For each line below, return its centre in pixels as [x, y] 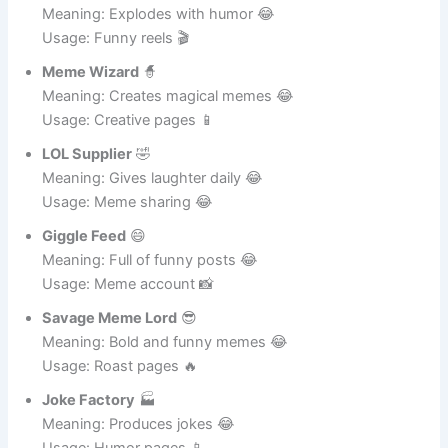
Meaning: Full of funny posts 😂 [150, 282]
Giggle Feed [84, 258]
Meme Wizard [91, 94]
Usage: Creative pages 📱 [129, 142]
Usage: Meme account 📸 [128, 306]
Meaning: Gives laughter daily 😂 [153, 200]
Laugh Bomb [86, 12]
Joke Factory [89, 422]
